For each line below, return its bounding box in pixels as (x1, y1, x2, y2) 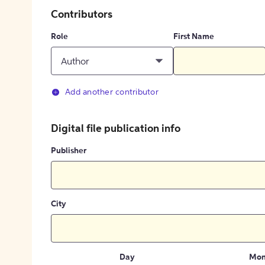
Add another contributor (65, 88, 159, 97)
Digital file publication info (51, 124, 180, 135)
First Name (173, 33, 215, 41)
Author (61, 57, 89, 67)
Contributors (51, 9, 112, 21)
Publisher (51, 147, 86, 156)
